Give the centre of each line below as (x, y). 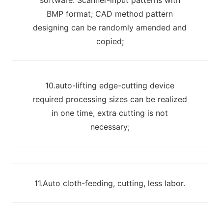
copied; (110, 41)
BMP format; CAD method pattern (110, 14)
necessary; (110, 126)
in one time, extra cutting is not (110, 113)
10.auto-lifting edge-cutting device (110, 85)
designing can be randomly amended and (110, 27)
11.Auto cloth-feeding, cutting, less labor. (110, 183)
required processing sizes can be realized (110, 99)
